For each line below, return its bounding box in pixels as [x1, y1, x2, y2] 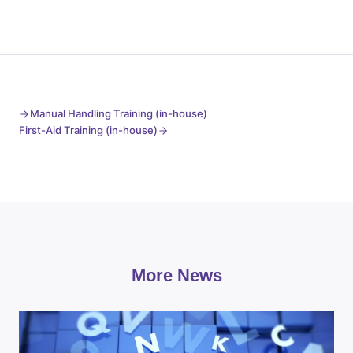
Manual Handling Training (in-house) [30, 107, 207, 120]
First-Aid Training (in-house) [19, 124, 158, 136]
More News [131, 266, 222, 285]
